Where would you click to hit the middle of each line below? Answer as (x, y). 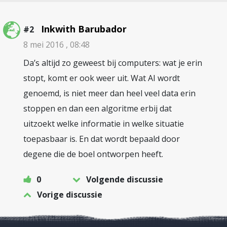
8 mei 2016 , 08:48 (56, 44)
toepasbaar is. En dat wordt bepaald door (102, 139)
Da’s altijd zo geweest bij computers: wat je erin (113, 63)
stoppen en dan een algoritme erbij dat (98, 108)
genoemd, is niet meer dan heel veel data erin (109, 93)
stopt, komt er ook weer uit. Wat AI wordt (102, 78)
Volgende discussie (125, 179)
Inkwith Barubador (84, 29)
